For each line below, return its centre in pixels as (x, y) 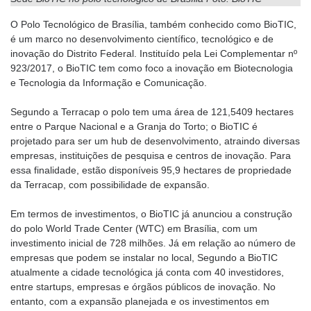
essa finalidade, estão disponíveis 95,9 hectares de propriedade (151, 170)
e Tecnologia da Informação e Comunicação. (109, 83)
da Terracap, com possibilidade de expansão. (110, 185)
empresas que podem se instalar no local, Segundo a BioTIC (144, 258)
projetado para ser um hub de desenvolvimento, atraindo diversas (155, 141)
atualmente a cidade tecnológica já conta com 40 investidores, (147, 272)
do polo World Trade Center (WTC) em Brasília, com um (134, 229)
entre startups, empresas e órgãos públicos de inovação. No (143, 287)
